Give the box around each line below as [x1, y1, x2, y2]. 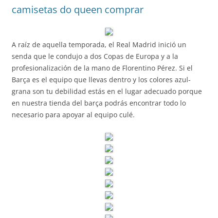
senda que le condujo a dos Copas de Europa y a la [12, 52, 178, 61]
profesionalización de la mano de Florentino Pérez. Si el [12, 63, 193, 73]
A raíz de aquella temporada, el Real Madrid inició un [12, 40, 186, 49]
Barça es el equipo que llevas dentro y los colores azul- [12, 75, 191, 84]
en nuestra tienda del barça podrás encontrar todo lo [12, 98, 186, 108]
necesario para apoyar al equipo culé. [12, 110, 135, 119]
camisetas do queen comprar [12, 3, 144, 16]
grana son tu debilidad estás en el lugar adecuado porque [12, 87, 202, 96]
